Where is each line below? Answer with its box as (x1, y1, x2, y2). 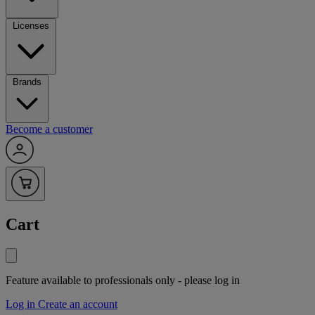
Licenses (13, 20, 49, 32)
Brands (13, 77, 41, 88)
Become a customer (6, 123, 93, 136)
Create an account (38, 298, 117, 311)
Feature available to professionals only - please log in (6, 274, 240, 287)
